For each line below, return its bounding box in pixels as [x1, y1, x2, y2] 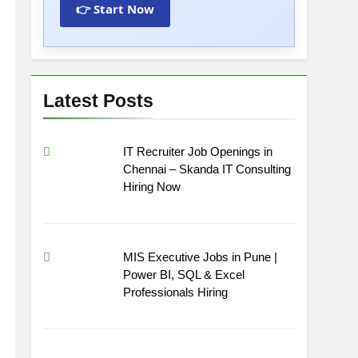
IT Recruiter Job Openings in [123, 145, 273, 158]
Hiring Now [123, 180, 181, 193]
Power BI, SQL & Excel [123, 268, 245, 282]
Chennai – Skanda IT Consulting [123, 162, 292, 176]
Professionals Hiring [123, 285, 229, 300]
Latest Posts [43, 90, 154, 111]
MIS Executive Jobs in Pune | [123, 250, 278, 265]
